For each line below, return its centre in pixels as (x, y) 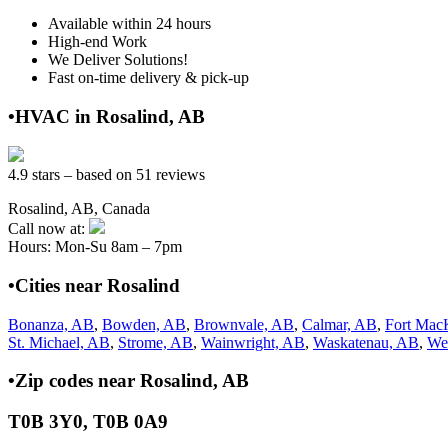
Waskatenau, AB (366, 342)
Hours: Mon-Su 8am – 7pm (95, 247)
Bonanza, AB (51, 324)
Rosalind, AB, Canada (79, 209)
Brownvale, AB (244, 324)
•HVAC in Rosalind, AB (106, 116)
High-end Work (97, 41)
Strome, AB (155, 342)
